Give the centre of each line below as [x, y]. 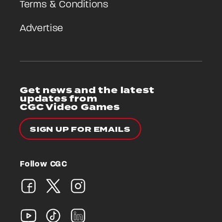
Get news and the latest [87, 90]
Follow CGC [44, 164]
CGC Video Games [70, 107]
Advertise [42, 28]
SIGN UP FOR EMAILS [80, 129]
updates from [59, 99]
